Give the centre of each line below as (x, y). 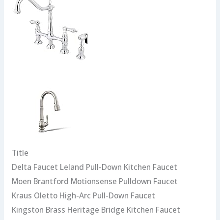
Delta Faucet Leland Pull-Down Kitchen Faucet (94, 167)
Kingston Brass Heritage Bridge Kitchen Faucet (96, 210)
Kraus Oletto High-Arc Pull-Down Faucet (83, 196)
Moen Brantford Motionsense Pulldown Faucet (95, 181)
